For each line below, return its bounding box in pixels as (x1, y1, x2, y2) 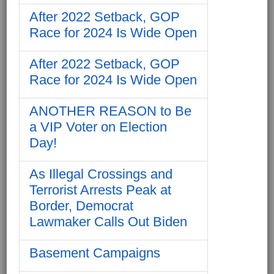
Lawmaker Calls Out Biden (29, 213, 187, 229)
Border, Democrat (29, 198, 133, 213)
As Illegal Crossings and (29, 166, 172, 182)
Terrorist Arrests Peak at (29, 182, 171, 198)
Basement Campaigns (29, 245, 160, 261)
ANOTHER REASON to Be (29, 103, 191, 119)
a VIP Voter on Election (29, 119, 167, 135)
